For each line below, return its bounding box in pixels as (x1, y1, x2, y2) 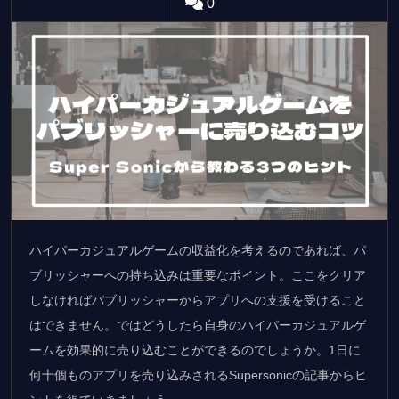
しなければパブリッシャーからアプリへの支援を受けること (29, 292, 366, 307)
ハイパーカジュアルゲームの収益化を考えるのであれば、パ (29, 242, 366, 257)
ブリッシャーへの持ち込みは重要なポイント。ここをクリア (29, 267, 366, 282)
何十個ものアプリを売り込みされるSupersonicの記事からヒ (29, 367, 367, 382)
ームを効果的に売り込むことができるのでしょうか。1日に (29, 342, 361, 357)
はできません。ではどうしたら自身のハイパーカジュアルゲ (29, 317, 366, 332)
